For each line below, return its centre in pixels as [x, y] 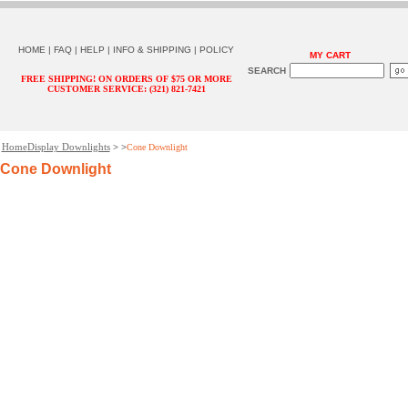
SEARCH [266, 71]
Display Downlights [68, 147]
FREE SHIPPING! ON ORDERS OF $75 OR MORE [126, 79]
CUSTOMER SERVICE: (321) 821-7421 [126, 89]
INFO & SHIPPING [152, 50]
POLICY [217, 50]
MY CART [330, 55]
